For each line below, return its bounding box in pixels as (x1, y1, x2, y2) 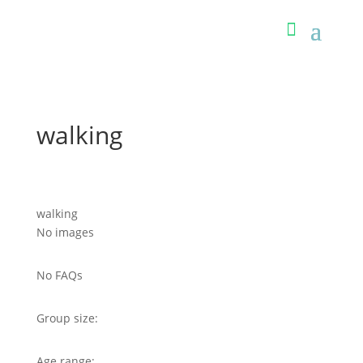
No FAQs (36, 267, 83, 283)
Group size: (36, 310, 98, 326)
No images (36, 224, 94, 240)
